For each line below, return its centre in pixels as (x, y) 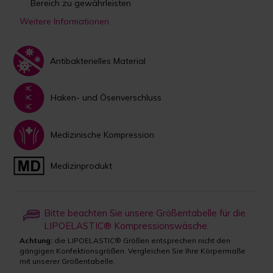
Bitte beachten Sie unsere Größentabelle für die (145, 213)
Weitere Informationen (65, 21)
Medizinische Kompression (103, 135)
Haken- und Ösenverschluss (106, 98)
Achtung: (36, 240)
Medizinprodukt (82, 166)
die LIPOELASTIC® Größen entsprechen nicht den (142, 240)
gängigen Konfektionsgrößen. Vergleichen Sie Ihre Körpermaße (133, 250)
